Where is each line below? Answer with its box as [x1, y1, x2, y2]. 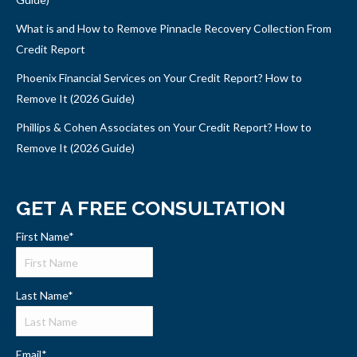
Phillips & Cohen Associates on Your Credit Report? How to [16, 120, 312, 134]
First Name [16, 229, 69, 243]
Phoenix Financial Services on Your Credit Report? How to [16, 70, 302, 84]
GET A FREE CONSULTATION [16, 195, 285, 220]
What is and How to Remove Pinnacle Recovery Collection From [16, 21, 331, 35]
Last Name [16, 288, 68, 302]
